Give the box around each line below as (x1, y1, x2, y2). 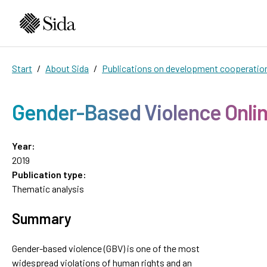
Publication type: (12, 168, 86, 180)
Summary (12, 209, 72, 227)
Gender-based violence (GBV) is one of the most (12, 242, 200, 254)
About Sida (45, 62, 89, 74)
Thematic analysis (12, 182, 84, 194)
